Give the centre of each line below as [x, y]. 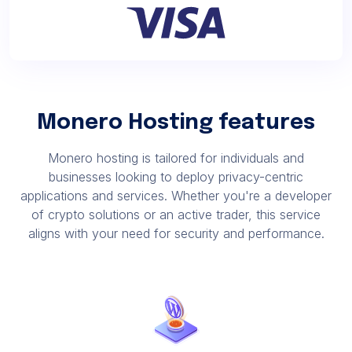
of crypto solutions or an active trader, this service [176, 214]
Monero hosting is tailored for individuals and [176, 158]
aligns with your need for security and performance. [176, 233]
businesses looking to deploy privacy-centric [176, 177]
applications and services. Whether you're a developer [176, 196]
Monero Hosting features [176, 123]
